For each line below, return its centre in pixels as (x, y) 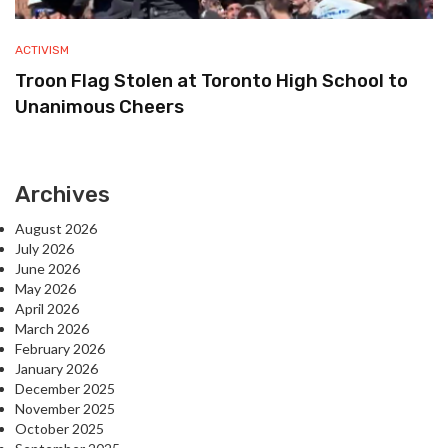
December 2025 (65, 389)
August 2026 (56, 229)
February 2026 (60, 349)
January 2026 (56, 369)
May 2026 (45, 289)
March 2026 (52, 329)
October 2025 (59, 429)
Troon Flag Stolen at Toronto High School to (211, 81)
